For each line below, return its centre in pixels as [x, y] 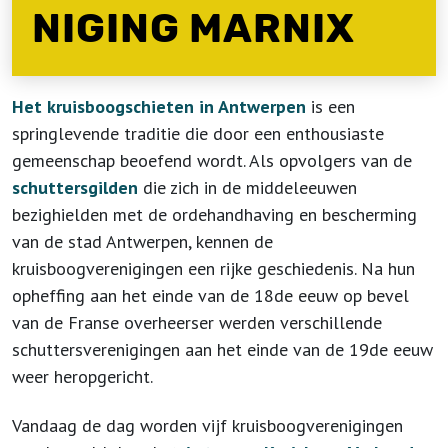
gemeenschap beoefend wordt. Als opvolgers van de [212, 160]
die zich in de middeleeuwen [250, 187]
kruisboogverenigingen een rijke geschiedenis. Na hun [213, 268]
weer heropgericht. [82, 376]
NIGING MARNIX [193, 28]
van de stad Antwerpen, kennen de [142, 241]
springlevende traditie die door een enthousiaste [198, 133]
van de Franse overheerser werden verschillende [197, 322]
